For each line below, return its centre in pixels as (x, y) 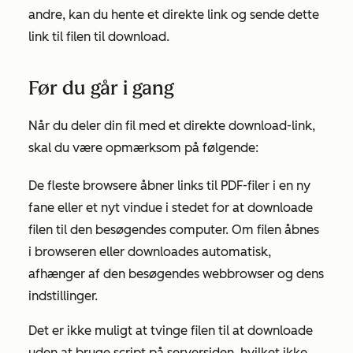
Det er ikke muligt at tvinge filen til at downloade (171, 331)
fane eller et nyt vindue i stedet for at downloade (171, 208)
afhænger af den (77, 274)
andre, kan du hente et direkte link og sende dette (174, 15)
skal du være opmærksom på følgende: (143, 148)
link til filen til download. (99, 37)
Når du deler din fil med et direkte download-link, (172, 126)
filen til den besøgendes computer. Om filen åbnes (174, 230)
